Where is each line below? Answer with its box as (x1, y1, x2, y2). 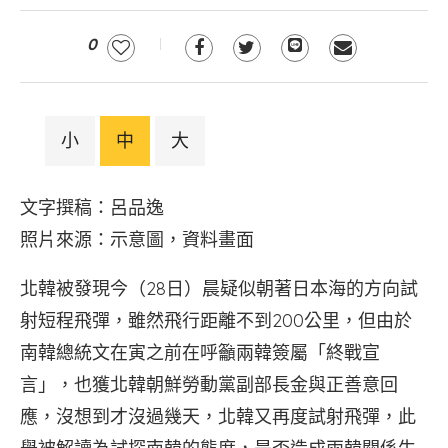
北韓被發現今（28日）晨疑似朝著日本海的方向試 (20, 277, 418, 300)
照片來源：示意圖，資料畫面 (20, 228, 254, 251)
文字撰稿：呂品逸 (20, 196, 164, 219)
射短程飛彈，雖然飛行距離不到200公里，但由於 (20, 309, 412, 332)
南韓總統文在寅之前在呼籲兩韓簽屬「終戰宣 (20, 341, 380, 364)
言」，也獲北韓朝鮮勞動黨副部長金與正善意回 (20, 373, 398, 396)
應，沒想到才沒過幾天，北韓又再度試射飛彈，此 (20, 405, 416, 428)
